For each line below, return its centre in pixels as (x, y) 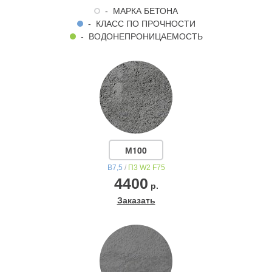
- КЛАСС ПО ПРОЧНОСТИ (139, 24)
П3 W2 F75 (146, 168)
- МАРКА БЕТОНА (139, 11)
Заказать (136, 200)
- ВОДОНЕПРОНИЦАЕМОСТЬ (139, 36)
